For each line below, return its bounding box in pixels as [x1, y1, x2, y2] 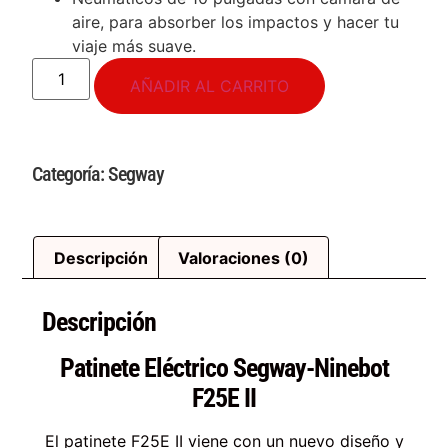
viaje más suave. [72, 35, 197, 56]
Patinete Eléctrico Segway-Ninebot [59, 353, 389, 384]
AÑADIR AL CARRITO [130, 75, 290, 96]
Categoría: [32, 161, 109, 186]
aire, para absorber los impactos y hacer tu [72, 11, 400, 32]
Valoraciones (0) [177, 247, 309, 268]
